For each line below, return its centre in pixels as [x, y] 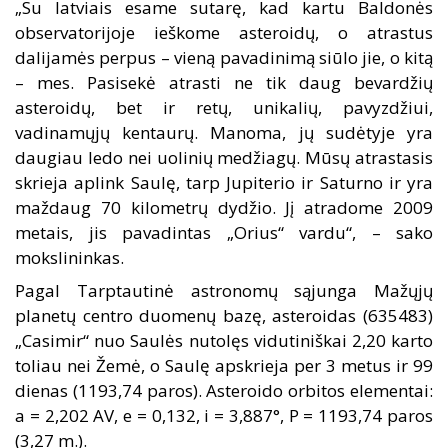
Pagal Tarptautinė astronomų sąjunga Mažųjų [224, 291]
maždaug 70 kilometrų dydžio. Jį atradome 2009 [224, 208]
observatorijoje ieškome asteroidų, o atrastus [224, 33]
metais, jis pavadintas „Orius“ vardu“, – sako [224, 233]
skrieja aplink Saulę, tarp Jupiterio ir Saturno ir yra [224, 183]
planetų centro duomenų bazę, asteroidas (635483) [224, 316]
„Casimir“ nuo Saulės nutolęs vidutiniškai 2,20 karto [224, 341]
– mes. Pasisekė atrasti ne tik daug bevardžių [224, 83]
